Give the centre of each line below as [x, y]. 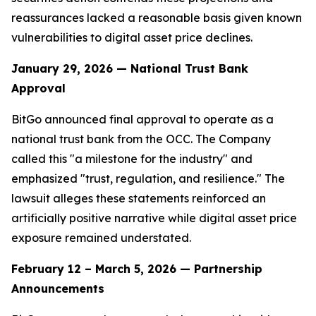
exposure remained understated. [101, 238]
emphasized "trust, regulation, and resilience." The [148, 178]
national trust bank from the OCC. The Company [141, 139]
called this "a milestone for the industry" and [132, 159]
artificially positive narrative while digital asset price [154, 218]
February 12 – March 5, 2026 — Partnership [137, 269]
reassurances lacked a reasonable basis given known [157, 18]
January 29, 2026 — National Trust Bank [130, 68]
